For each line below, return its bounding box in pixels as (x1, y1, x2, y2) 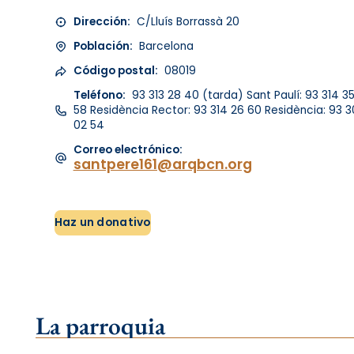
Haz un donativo (54, 215, 151, 231)
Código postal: (73, 63, 158, 79)
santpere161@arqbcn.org (73, 154, 252, 175)
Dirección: (73, 14, 130, 30)
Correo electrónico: (73, 142, 183, 158)
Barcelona (135, 39, 194, 55)
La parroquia (36, 308, 166, 341)
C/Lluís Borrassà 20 (133, 14, 239, 30)
